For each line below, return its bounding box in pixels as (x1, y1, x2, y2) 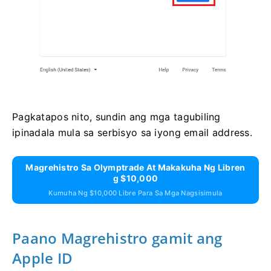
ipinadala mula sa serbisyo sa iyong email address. (12, 126, 252, 139)
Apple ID (12, 248, 73, 269)
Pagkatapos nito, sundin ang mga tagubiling (12, 111, 221, 123)
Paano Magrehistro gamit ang (12, 228, 223, 249)
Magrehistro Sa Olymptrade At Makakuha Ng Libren (25, 162, 246, 173)
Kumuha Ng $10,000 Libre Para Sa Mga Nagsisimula (48, 189, 223, 198)
